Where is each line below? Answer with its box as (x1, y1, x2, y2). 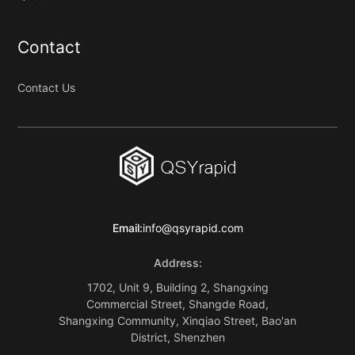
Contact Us (17, 80, 76, 94)
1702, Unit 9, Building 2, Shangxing (86, 280, 269, 294)
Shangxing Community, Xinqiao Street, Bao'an (59, 313, 296, 327)
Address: (153, 255, 202, 269)
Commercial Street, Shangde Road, (86, 296, 269, 311)
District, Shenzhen (130, 330, 225, 344)
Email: (112, 220, 143, 235)
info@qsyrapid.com (142, 220, 243, 235)
